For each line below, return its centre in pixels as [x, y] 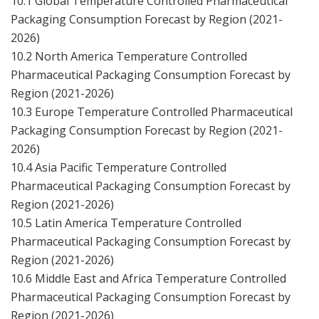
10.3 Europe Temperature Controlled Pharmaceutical [152, 111]
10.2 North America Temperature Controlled [129, 56]
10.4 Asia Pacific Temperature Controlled [119, 167]
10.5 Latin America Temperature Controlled [126, 223]
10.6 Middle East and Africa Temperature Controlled [148, 278]
